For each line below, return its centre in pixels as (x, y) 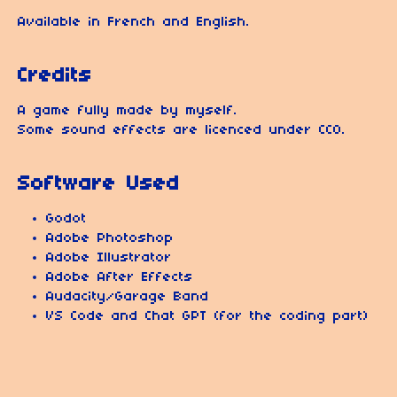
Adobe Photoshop (110, 239)
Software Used (99, 185)
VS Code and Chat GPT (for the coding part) (207, 317)
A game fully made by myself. (128, 111)
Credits (55, 77)
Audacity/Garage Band (128, 297)
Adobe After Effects (120, 278)
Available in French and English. (134, 23)
